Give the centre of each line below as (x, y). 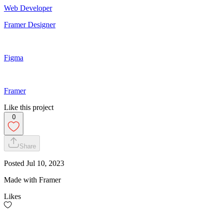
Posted (15, 163)
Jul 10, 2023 (45, 163)
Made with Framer (32, 180)
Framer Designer (30, 24)
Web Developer (28, 8)
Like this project (29, 107)
